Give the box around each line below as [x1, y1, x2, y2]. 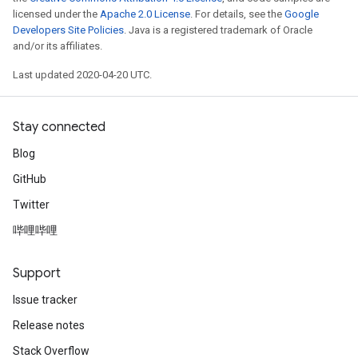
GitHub [13, 173, 46, 185]
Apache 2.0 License [100, 8, 190, 20]
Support [13, 265, 61, 281]
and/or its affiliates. [13, 40, 102, 52]
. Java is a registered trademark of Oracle [124, 24, 312, 36]
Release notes [13, 319, 85, 332]
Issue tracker [13, 293, 78, 306]
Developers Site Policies [13, 24, 124, 36]
